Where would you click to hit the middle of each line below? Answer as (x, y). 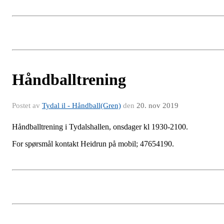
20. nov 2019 (157, 105)
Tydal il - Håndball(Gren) (81, 105)
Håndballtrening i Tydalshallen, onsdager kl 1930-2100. (101, 126)
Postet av (27, 105)
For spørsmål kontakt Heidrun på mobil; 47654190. (94, 143)
